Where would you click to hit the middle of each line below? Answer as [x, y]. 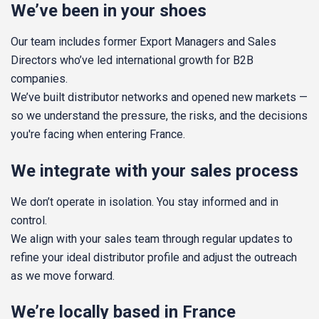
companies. [39, 79]
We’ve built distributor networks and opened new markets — [159, 98]
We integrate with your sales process [155, 171]
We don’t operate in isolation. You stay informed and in [145, 202]
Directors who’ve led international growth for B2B [132, 61]
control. [29, 220]
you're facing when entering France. [98, 135]
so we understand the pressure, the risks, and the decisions [159, 116]
